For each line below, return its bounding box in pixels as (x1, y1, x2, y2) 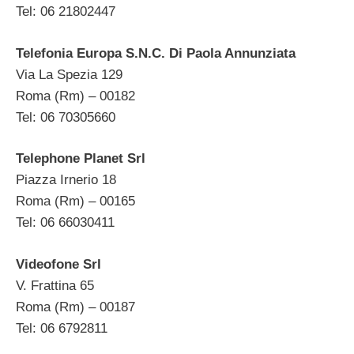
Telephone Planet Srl (16, 151, 145, 167)
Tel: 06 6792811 (16, 320, 107, 336)
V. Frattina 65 (16, 277, 94, 293)
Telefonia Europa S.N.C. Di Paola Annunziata (16, 45, 296, 61)
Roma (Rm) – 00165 (16, 194, 135, 209)
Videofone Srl (16, 256, 101, 272)
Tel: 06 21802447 (16, 4, 115, 20)
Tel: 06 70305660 (16, 109, 115, 125)
